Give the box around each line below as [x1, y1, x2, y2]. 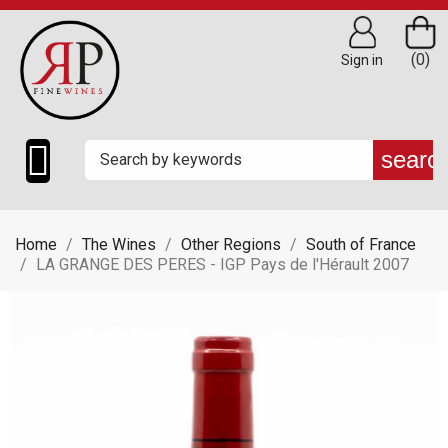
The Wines [82, 235, 156, 254]
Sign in [341, 52, 383, 68]
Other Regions [181, 235, 281, 254]
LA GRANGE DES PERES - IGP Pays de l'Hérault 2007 [36, 255, 409, 274]
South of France [306, 235, 416, 254]
